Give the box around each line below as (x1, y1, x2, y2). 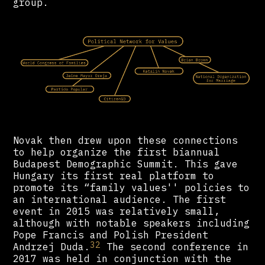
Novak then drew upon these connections (13, 134, 238, 146)
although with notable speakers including (13, 216, 250, 229)
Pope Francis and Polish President (13, 228, 209, 241)
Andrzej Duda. (13, 240, 91, 253)
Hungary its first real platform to (13, 169, 215, 182)
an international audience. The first (13, 193, 227, 205)
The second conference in (101, 240, 249, 253)
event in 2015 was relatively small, (13, 205, 221, 217)
